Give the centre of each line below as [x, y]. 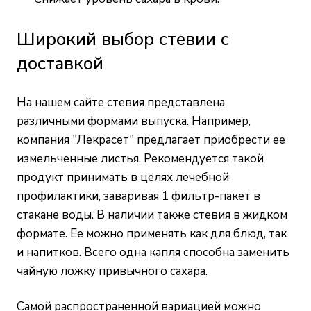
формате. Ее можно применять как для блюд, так [152, 234]
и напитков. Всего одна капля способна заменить [153, 253]
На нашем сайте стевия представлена [121, 103]
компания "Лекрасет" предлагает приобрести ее [151, 140]
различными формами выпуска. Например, [134, 121]
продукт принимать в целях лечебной [123, 178]
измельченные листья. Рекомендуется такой [140, 159]
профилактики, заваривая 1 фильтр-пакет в [138, 196]
